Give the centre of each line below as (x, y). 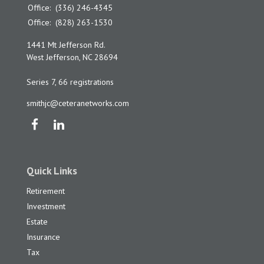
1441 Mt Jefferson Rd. (66, 45)
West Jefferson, (53, 57)
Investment (46, 207)
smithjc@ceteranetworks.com (78, 103)
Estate (37, 222)
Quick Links (52, 171)
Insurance (43, 237)
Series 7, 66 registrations (70, 82)
